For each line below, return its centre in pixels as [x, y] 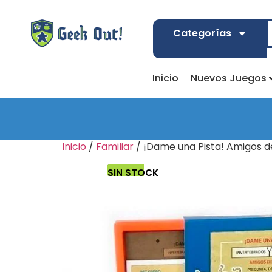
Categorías [202, 33]
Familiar [115, 147]
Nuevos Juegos [228, 78]
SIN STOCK [133, 173]
